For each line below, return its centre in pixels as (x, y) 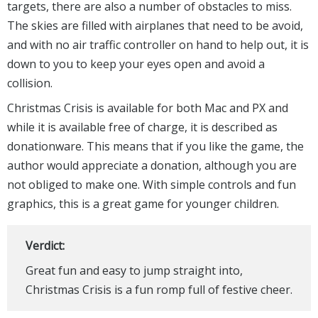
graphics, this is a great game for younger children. (143, 203)
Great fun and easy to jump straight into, (134, 270)
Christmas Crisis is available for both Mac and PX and (148, 108)
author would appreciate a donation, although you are (152, 165)
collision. (30, 83)
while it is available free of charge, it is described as (142, 127)
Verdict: (45, 245)
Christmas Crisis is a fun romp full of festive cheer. (159, 289)
